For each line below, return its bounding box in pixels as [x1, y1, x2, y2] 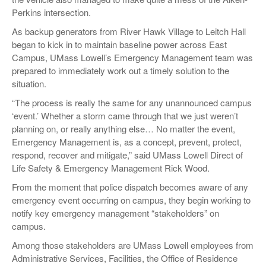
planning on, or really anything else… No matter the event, [12, 122, 235, 135]
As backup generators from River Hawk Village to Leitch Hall [12, 24, 246, 37]
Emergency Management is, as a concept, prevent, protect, [12, 135, 242, 148]
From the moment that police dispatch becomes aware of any [12, 180, 248, 193]
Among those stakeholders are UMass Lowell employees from [12, 238, 254, 251]
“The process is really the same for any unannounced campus [12, 96, 252, 109]
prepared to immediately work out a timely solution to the [12, 64, 229, 77]
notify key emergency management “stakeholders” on [12, 206, 219, 219]
